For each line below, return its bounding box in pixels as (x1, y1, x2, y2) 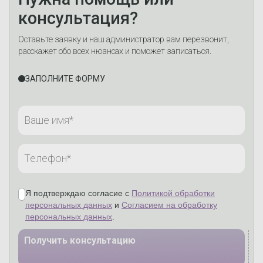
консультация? (18, 8, 138, 28)
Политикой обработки (131, 189, 215, 198)
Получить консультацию (24, 235, 136, 246)
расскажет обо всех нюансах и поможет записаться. (18, 46, 211, 56)
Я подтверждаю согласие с (25, 189, 129, 198)
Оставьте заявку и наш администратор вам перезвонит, (18, 35, 229, 45)
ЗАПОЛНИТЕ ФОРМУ (25, 73, 105, 83)
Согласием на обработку (122, 201, 217, 210)
